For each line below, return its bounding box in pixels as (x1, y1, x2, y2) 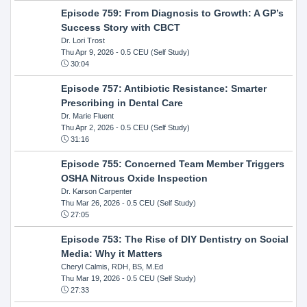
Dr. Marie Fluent (60, 111, 114, 120)
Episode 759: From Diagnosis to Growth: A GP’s (60, 7, 284, 19)
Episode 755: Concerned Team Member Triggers (60, 158, 284, 169)
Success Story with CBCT (60, 21, 180, 33)
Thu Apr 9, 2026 (60, 47, 114, 56)
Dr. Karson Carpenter (60, 186, 132, 195)
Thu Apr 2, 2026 (60, 123, 114, 132)
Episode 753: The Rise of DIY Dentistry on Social (60, 233, 288, 245)
